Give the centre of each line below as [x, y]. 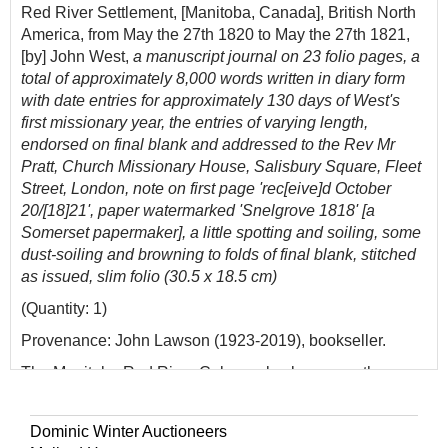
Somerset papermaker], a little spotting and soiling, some [221, 232]
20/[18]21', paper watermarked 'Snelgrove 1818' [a [198, 210]
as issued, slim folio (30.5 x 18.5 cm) [149, 276]
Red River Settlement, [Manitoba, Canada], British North [218, 12]
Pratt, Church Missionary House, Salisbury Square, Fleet [221, 166]
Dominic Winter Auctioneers [128, 431]
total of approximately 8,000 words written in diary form [213, 78]
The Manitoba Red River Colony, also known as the [203, 372]
